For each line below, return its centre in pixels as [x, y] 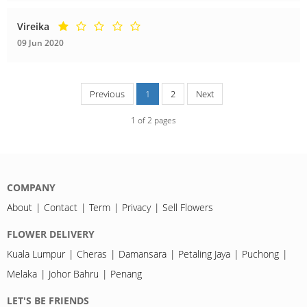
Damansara [143, 254]
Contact [61, 207]
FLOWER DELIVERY [51, 234]
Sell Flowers [188, 207]
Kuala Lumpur [36, 254]
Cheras [92, 254]
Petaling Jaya [204, 254]
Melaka [22, 273]
